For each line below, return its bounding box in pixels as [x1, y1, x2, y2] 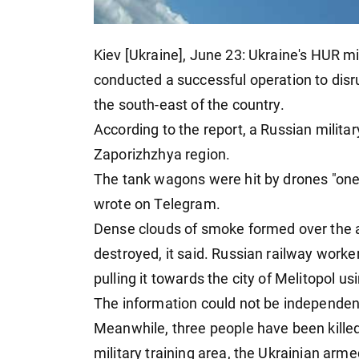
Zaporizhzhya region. [94, 147, 231, 163]
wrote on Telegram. [94, 196, 220, 213]
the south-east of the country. [94, 97, 284, 114]
